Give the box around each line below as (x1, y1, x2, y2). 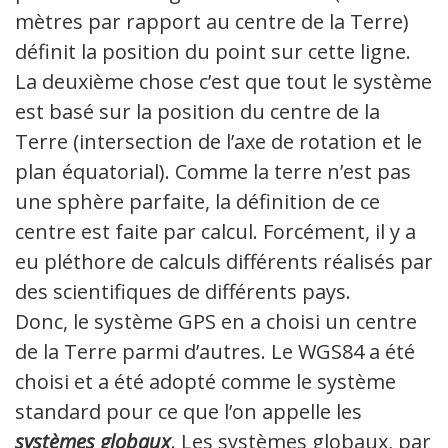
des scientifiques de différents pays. (15, 278, 351, 306)
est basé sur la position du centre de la (15, 98, 380, 126)
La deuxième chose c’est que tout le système (15, 68, 432, 96)
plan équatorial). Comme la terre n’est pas (15, 158, 411, 186)
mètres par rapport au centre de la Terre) (15, 8, 409, 36)
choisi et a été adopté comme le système (15, 368, 396, 396)
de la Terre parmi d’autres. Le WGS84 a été (15, 338, 415, 366)
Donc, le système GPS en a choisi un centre (15, 308, 417, 336)
